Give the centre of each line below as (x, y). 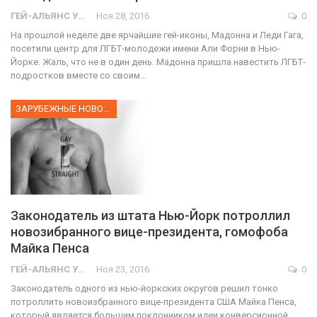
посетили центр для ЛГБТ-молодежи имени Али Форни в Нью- (145, 49)
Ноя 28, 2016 (123, 16)
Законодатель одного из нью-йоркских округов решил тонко (144, 289)
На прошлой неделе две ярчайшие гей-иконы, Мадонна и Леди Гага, (157, 35)
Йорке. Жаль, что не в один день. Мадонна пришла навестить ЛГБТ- (158, 62)
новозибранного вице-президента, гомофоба (149, 232)
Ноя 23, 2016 (123, 270)
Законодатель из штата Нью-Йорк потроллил (150, 216)
